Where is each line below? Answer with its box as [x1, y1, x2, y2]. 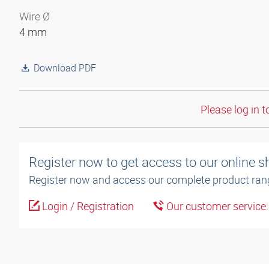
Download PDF [34, 61, 96, 74]
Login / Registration [40, 199, 134, 214]
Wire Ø [19, 9, 50, 23]
